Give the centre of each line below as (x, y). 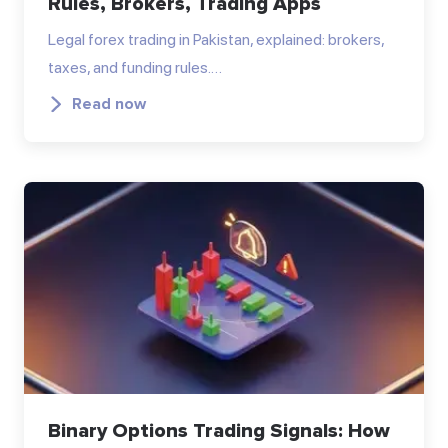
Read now (109, 103)
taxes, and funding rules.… (135, 67)
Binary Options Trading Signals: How (219, 431)
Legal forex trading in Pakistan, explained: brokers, (216, 39)
